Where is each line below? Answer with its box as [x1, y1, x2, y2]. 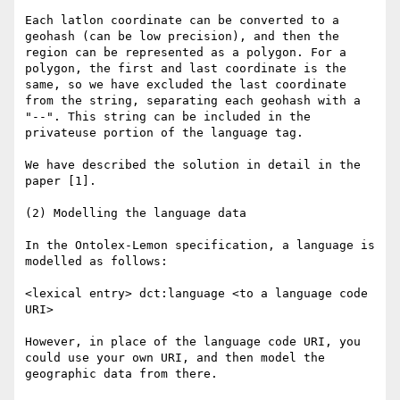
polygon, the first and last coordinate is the [25, 62, 346, 76]
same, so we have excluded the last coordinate [25, 78, 346, 92]
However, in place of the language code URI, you [25, 335, 361, 349]
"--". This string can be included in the [25, 110, 311, 124]
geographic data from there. [25, 367, 218, 381]
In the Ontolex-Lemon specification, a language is [25, 238, 375, 253]
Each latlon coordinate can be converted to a [25, 13, 339, 28]
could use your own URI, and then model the [25, 351, 325, 365]
